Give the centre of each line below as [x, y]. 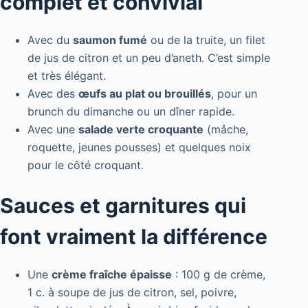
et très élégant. [67, 76]
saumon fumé [110, 40]
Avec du [50, 40]
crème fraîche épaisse [112, 275]
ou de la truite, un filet [206, 40]
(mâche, [226, 130]
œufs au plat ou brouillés [145, 94]
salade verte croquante [141, 130]
